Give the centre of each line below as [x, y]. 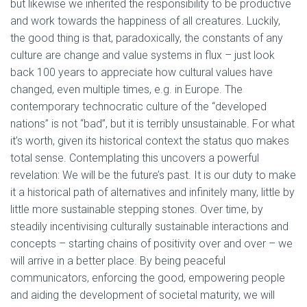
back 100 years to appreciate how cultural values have [142, 72]
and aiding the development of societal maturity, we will [143, 295]
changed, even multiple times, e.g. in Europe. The [126, 89]
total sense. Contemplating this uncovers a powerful [135, 158]
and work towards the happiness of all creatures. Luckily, [145, 21]
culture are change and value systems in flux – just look [143, 55]
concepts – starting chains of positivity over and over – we [151, 244]
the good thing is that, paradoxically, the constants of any [147, 38]
